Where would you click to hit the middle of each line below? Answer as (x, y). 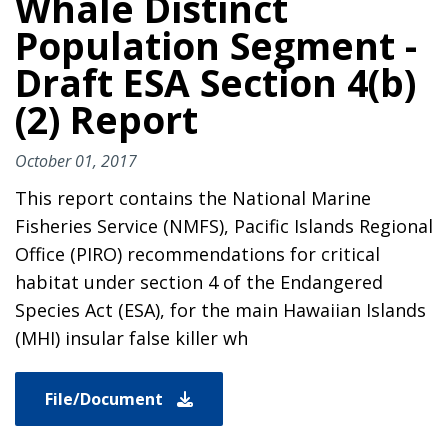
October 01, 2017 (76, 160)
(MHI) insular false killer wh (131, 337)
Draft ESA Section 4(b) (215, 82)
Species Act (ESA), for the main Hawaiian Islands (220, 309)
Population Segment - (216, 45)
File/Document (106, 398)
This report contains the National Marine (193, 197)
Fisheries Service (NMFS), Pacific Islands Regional (224, 225)
